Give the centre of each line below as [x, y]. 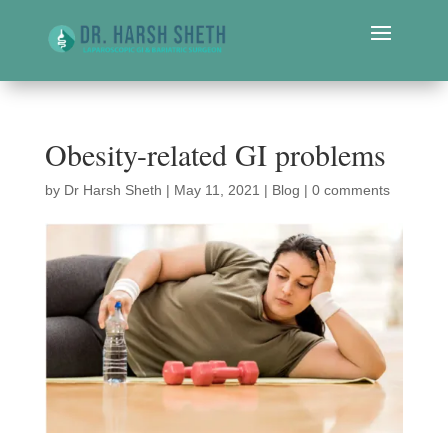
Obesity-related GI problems [215, 154]
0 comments [350, 190]
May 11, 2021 [216, 190]
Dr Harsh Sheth [112, 190]
